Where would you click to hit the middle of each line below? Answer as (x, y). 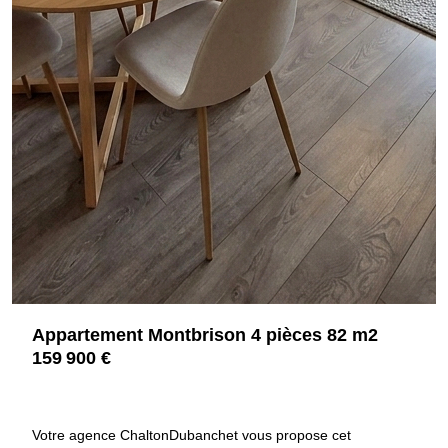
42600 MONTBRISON (101, 396)
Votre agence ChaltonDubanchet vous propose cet (191, 434)
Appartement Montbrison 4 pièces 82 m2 (205, 334)
